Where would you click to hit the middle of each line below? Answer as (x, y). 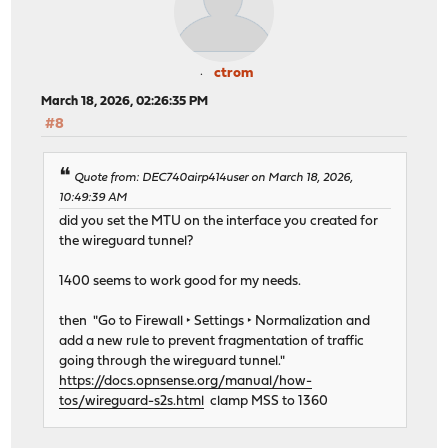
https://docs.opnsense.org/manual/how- (186, 381)
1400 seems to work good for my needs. (180, 281)
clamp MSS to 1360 (266, 401)
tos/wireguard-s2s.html (132, 401)
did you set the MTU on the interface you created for (219, 221)
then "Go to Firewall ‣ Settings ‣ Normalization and (215, 321)
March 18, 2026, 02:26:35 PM (125, 102)
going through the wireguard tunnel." (172, 361)
